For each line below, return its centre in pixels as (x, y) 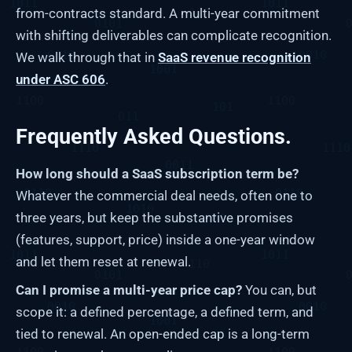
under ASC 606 (60, 79)
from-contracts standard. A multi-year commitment (168, 13)
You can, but (279, 290)
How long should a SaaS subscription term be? (157, 173)
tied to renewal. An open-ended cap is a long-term (163, 334)
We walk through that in (87, 57)
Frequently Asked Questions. (154, 136)
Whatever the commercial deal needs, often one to (164, 195)
